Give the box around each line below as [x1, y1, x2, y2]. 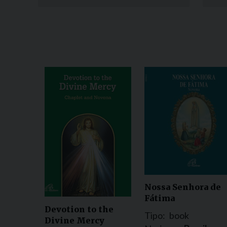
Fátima [144, 193, 175, 204]
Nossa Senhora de [144, 182, 221, 193]
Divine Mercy [45, 215, 104, 225]
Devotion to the [45, 204, 113, 214]
